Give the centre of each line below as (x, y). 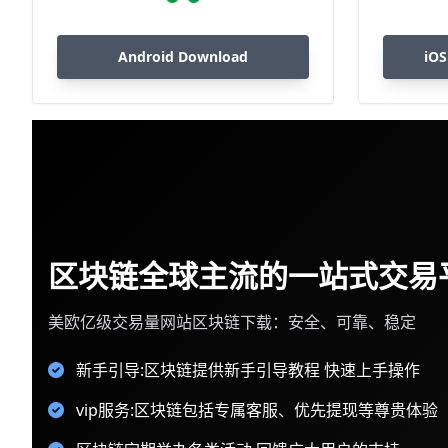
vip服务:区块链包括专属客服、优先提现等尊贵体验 (257, 410)
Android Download (183, 56)
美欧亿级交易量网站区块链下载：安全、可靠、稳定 (232, 322)
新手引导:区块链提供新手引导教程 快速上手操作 (248, 370)
